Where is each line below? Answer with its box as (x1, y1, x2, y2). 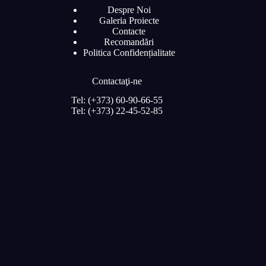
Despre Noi (107, 4, 151, 15)
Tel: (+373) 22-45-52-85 (71, 106, 163, 116)
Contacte (112, 26, 146, 36)
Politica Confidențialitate (83, 47, 175, 58)
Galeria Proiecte (99, 15, 159, 26)
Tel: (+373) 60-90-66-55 (71, 95, 163, 106)
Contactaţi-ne (92, 75, 142, 86)
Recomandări (104, 36, 154, 47)
